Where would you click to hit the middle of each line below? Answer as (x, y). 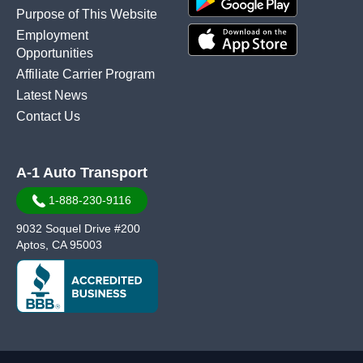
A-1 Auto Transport (82, 173)
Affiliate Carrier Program (85, 75)
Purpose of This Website (87, 15)
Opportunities (55, 53)
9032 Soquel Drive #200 (78, 229)
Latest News (52, 96)
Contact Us (48, 117)
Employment (52, 36)
